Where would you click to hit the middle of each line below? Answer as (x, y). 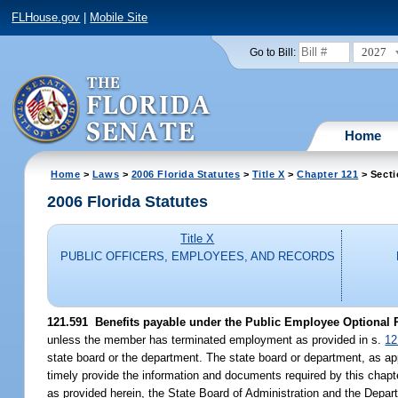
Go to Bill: (272, 52)
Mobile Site (119, 18)
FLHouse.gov (46, 18)
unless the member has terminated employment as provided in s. (216, 339)
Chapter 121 (328, 174)
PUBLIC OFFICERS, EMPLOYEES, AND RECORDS (197, 257)
